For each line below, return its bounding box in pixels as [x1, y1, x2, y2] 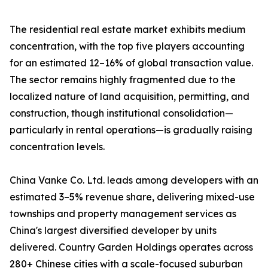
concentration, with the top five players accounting [10, 40, 245, 53]
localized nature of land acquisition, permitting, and [10, 90, 249, 103]
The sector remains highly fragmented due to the [10, 74, 236, 86]
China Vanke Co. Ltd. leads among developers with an [10, 174, 258, 187]
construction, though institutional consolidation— [10, 107, 233, 120]
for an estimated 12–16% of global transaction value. [10, 57, 253, 69]
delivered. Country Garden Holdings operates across [10, 241, 253, 254]
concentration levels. [10, 141, 105, 153]
